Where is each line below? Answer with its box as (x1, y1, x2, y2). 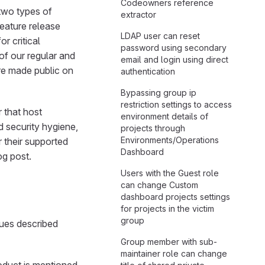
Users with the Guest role (121, 168, 219, 178)
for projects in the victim (121, 203, 214, 214)
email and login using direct (121, 54, 228, 64)
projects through (121, 123, 185, 133)
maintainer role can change (121, 248, 227, 258)
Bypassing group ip (121, 88, 196, 98)
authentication (121, 66, 175, 76)
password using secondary (121, 43, 227, 53)
